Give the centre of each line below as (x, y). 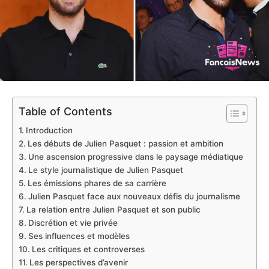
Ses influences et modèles (79, 236)
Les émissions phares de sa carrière (97, 183)
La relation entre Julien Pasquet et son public (113, 210)
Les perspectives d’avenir (78, 263)
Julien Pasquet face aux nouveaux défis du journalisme (134, 197)
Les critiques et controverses (88, 249)
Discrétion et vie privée (73, 223)
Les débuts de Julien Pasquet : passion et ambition (125, 144)
